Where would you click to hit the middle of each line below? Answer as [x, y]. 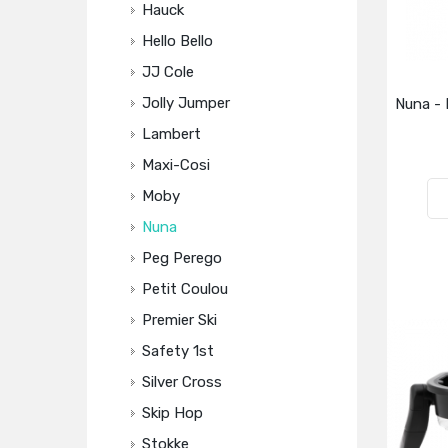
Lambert [171, 134]
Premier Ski [179, 320]
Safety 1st [178, 351]
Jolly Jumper [186, 103]
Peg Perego [182, 258]
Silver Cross [182, 382]
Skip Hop [172, 413]
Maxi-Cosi [176, 165]
